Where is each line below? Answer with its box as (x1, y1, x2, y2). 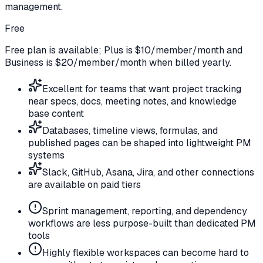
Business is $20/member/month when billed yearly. (5, 56, 231, 69)
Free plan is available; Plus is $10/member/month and (5, 43, 242, 56)
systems (28, 149, 65, 161)
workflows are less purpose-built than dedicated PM (28, 217, 256, 230)
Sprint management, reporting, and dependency (42, 204, 247, 217)
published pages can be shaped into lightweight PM (28, 136, 251, 149)
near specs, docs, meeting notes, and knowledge (28, 95, 237, 107)
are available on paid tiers (28, 178, 141, 191)
